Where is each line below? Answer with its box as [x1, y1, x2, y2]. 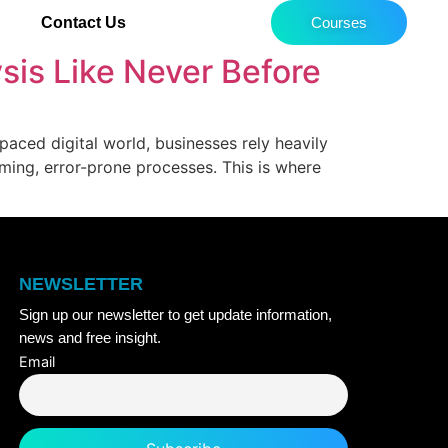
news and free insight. [18, 329, 161, 347]
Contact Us [41, 13, 127, 31]
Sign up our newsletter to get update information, [18, 306, 332, 324]
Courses [310, 14, 367, 31]
